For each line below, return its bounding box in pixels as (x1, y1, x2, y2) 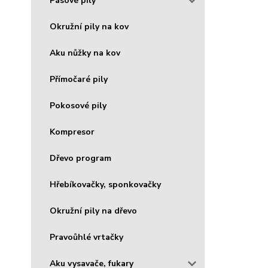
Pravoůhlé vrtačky (50, 231, 123, 243)
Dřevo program (50, 152, 111, 164)
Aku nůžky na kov (50, 47, 120, 59)
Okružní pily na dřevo (50, 205, 137, 217)
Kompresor (50, 126, 95, 138)
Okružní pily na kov (50, 20, 129, 32)
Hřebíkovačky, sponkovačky (50, 178, 161, 190)
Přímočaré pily (50, 73, 108, 85)
